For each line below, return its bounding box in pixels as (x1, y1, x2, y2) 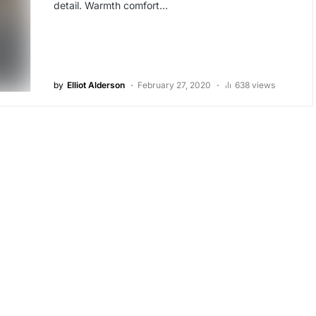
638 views (234, 80, 275, 91)
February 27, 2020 (137, 80, 211, 91)
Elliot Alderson (66, 80, 125, 91)
